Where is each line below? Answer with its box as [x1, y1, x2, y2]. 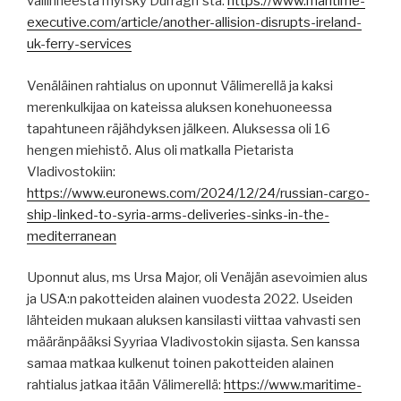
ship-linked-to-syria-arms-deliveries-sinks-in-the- [27, 206, 329, 223]
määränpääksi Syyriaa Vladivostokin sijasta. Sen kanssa [27, 334, 360, 351]
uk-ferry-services [27, 36, 132, 53]
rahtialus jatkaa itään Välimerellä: [27, 377, 224, 394]
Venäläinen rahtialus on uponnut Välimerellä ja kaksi [27, 77, 333, 94]
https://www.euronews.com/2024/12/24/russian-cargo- [27, 184, 370, 201]
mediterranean [27, 227, 116, 244]
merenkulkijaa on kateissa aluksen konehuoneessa [27, 98, 332, 115]
